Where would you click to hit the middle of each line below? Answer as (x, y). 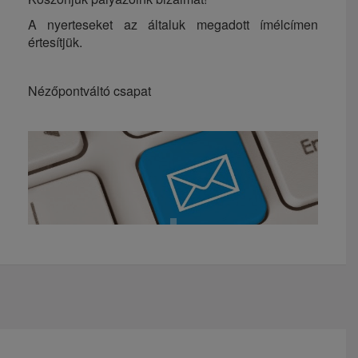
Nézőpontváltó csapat (89, 90)
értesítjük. (55, 42)
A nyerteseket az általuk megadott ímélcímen (173, 24)
